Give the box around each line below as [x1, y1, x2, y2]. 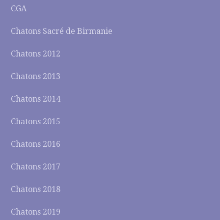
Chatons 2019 [11, 207, 61, 217]
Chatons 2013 [11, 72, 61, 81]
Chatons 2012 [11, 49, 61, 58]
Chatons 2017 [11, 162, 61, 171]
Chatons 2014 [11, 94, 61, 104]
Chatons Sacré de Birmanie [11, 27, 113, 36]
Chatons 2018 [11, 185, 61, 194]
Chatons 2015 [11, 117, 61, 126]
